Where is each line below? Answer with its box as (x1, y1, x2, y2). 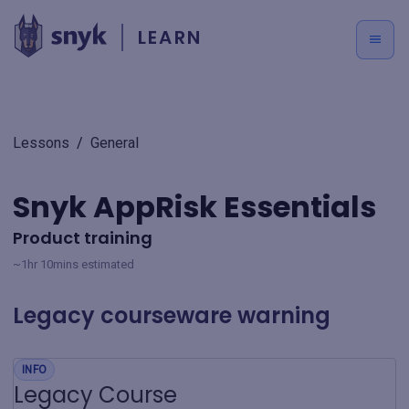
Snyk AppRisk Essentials (13, 186, 376, 227)
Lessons (13, 134, 69, 152)
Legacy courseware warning (13, 300, 330, 330)
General (90, 134, 139, 152)
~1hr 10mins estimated (13, 257, 134, 271)
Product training (13, 226, 152, 249)
